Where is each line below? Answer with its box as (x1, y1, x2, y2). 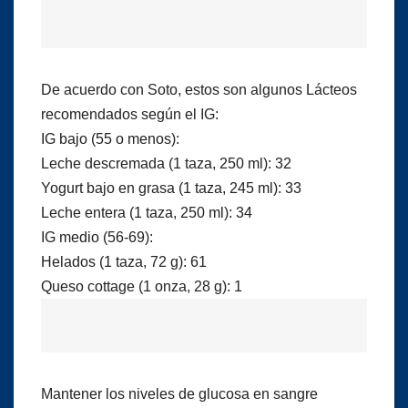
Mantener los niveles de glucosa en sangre (41, 385, 318, 402)
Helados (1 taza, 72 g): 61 (41, 253, 207, 270)
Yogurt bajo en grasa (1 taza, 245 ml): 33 (41, 179, 301, 196)
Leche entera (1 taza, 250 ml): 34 (41, 204, 252, 220)
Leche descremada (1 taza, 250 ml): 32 (41, 155, 291, 171)
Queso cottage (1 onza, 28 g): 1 (41, 278, 242, 294)
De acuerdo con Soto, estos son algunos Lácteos (41, 81, 357, 97)
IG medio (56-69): (41, 229, 153, 245)
